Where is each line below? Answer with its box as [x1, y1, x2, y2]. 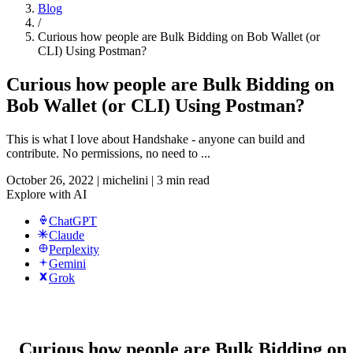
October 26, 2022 [6, 173, 94, 187]
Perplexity [49, 242, 99, 256]
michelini [102, 173, 148, 187]
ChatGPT [49, 214, 97, 228]
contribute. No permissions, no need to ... [6, 146, 210, 160]
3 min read [157, 173, 210, 187]
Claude [49, 228, 84, 242]
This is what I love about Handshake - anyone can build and [6, 132, 305, 146]
